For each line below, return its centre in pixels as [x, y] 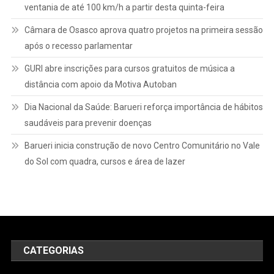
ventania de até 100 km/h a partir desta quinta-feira [124, 7]
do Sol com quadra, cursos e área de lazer [105, 161]
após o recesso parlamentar [78, 46]
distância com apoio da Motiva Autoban [100, 84]
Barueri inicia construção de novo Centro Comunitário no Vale [142, 145]
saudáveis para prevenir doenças [88, 123]
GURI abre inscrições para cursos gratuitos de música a [129, 68]
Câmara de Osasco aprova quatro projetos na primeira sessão [143, 30]
